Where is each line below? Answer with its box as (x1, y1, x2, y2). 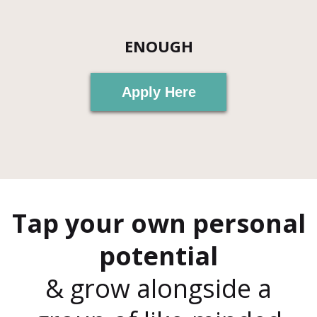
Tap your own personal (11, 205, 306, 241)
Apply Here (121, 83, 196, 100)
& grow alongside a (45, 270, 272, 306)
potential (99, 238, 218, 273)
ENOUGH (124, 35, 193, 57)
